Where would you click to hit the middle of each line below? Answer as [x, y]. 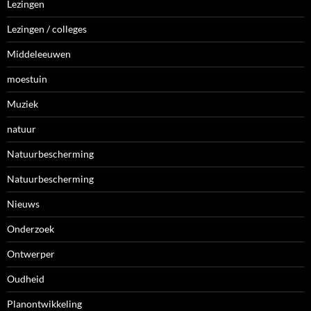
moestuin [27, 79]
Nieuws [23, 204]
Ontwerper [31, 254]
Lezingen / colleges [47, 29]
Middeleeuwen [39, 54]
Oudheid [26, 279]
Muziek [23, 104]
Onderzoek [31, 229]
